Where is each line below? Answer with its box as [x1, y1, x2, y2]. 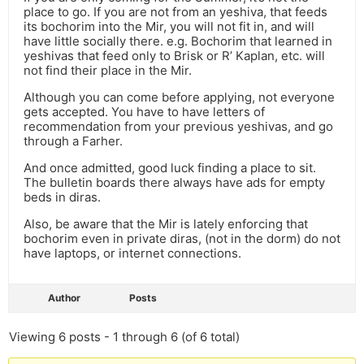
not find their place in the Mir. [24, 63, 192, 79]
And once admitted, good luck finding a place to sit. [24, 160, 316, 176]
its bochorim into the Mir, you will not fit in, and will [24, 19, 314, 35]
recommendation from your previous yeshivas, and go [24, 119, 333, 135]
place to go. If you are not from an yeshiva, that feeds [24, 4, 327, 20]
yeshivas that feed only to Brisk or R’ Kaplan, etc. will [24, 48, 325, 64]
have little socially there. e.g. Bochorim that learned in [24, 33, 332, 50]
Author [48, 292, 80, 305]
